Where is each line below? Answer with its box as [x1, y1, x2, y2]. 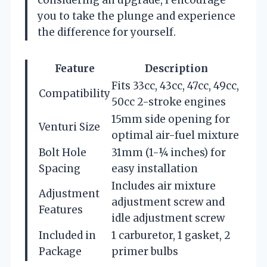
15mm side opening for [111, 112, 230, 126]
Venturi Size [39, 120, 100, 133]
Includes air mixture [111, 179, 216, 193]
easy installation [111, 162, 198, 175]
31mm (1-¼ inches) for [111, 145, 226, 159]
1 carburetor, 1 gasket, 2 [111, 228, 231, 242]
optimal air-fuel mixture [111, 128, 239, 142]
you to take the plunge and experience [38, 9, 235, 23]
